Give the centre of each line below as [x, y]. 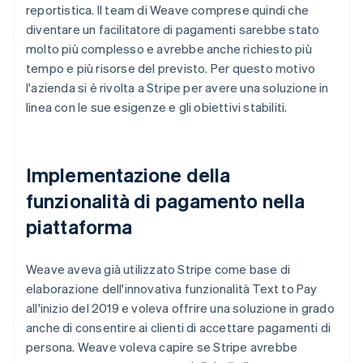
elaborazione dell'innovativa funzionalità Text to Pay [172, 288]
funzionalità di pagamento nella [166, 200]
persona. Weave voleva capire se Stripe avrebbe [162, 346]
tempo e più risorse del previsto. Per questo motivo [171, 68]
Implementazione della [128, 174]
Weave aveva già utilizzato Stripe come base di [158, 269]
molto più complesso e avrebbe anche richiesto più [169, 48]
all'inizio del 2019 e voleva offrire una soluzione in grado [180, 307]
